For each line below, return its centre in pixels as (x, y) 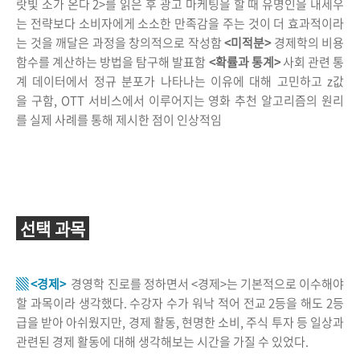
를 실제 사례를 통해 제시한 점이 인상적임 (120, 120)
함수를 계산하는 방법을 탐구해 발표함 (112, 62)
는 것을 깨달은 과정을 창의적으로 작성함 (119, 43)
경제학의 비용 (307, 43)
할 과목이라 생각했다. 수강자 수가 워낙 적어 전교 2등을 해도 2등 (180, 303)
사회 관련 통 (313, 62)
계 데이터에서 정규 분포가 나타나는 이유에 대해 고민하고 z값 (180, 82)
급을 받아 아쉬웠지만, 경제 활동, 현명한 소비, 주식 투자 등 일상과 (180, 323)
